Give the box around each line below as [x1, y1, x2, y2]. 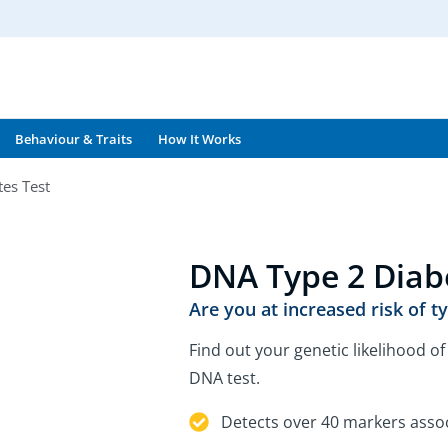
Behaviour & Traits [15, 130, 132, 148]
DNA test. [189, 366, 260, 389]
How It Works [158, 130, 241, 148]
